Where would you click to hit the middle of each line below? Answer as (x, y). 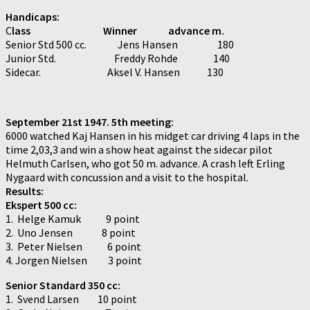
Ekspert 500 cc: (41, 204)
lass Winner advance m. (118, 30)
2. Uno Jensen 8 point (71, 232)
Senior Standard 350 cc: (63, 285)
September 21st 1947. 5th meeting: (90, 121)
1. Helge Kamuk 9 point (73, 218)
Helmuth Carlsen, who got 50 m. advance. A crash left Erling (145, 163)
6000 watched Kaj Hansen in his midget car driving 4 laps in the (153, 135)
